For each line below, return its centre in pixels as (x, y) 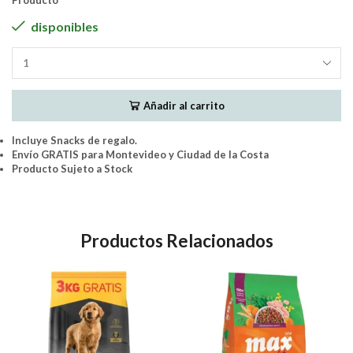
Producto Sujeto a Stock (72, 169)
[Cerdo (192, 140)
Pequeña (197, 126)
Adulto (192, 97)
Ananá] (192, 168)
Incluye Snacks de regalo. (74, 141)
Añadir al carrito (184, 105)
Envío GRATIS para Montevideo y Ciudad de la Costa (140, 155)
